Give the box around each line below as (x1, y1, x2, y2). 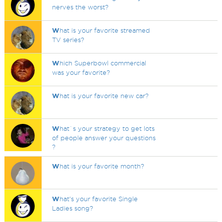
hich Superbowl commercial (59, 59, 147, 66)
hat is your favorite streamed (59, 27, 151, 34)
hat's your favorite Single (59, 195, 138, 202)
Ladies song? (52, 205, 94, 212)
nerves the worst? (52, 3, 109, 10)
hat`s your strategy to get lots (59, 125, 155, 132)
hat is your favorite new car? (59, 92, 149, 99)
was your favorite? (52, 69, 111, 76)
